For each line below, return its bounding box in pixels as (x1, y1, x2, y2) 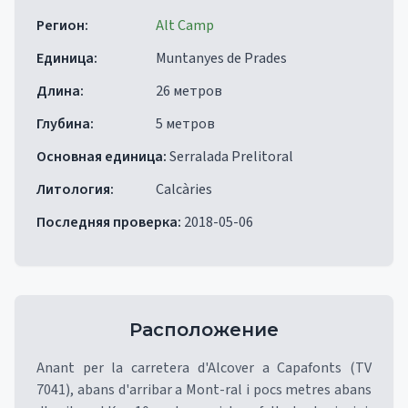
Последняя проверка (36, 212, 178, 232)
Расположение (129, 319, 279, 341)
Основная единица (36, 147, 163, 167)
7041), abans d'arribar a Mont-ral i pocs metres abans (36, 380, 372, 400)
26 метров (156, 81, 222, 101)
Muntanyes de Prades (156, 48, 287, 68)
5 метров (156, 114, 215, 134)
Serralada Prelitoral (169, 147, 293, 167)
